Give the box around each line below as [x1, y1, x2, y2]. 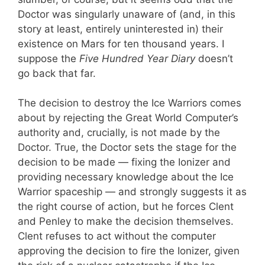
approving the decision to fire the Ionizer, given [18, 245, 240, 257]
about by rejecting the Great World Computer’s [18, 112, 238, 124]
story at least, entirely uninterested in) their [18, 22, 223, 35]
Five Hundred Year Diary [79, 52, 195, 64]
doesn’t [195, 52, 233, 64]
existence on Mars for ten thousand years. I [18, 37, 224, 50]
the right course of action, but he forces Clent [18, 201, 234, 213]
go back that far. [18, 67, 96, 79]
